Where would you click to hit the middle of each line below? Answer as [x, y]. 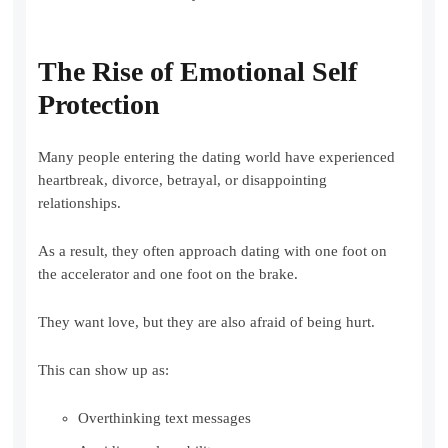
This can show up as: [104, 370]
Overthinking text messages [165, 418]
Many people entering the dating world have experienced [217, 157]
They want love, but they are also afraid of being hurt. [207, 322]
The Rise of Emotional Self [198, 72]
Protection [99, 105]
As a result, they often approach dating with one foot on [213, 251]
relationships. [80, 203]
